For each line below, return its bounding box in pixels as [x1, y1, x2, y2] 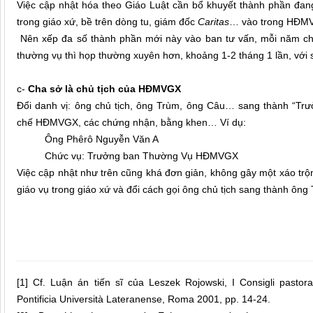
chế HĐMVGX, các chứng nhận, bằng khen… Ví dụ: [17, 117, 246, 129]
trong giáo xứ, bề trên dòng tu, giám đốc [17, 16, 198, 28]
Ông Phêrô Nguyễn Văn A [45, 133, 159, 145]
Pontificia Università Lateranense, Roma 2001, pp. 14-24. [17, 293, 270, 305]
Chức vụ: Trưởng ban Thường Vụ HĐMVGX [45, 150, 238, 162]
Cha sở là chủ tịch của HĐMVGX [28, 83, 181, 95]
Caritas [198, 16, 229, 28]
